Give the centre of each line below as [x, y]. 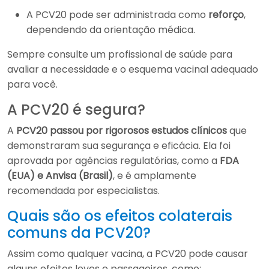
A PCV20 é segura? [76, 110]
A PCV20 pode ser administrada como [117, 15]
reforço [226, 15]
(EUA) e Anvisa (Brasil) [60, 176]
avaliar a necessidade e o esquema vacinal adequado [133, 69]
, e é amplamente [155, 176]
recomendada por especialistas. [83, 191]
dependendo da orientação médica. [111, 30]
